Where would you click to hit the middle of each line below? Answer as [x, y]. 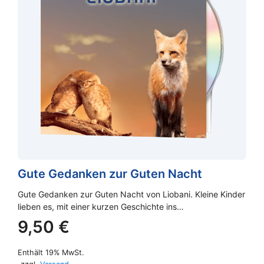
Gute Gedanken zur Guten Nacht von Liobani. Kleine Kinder [131, 194]
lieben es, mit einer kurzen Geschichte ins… [101, 206]
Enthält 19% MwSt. [51, 252]
